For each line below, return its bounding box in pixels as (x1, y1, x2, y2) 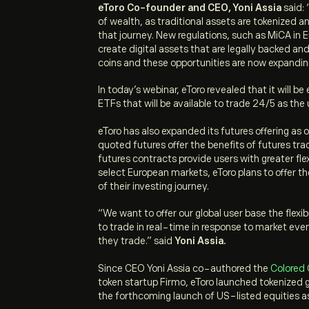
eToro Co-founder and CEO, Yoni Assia (98, 1, 281, 13)
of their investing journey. (98, 180, 209, 192)
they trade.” (98, 235, 154, 247)
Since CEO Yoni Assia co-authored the (98, 262, 268, 274)
